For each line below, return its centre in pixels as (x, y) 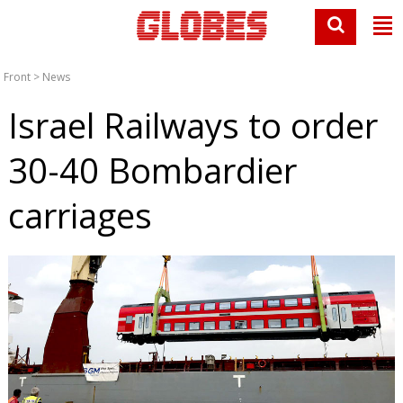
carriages (80, 215)
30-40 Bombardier (152, 170)
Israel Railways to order (193, 125)
